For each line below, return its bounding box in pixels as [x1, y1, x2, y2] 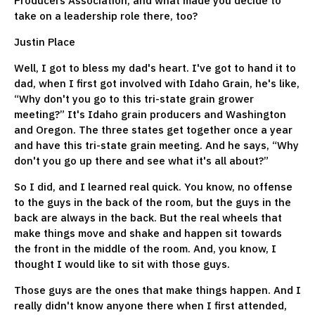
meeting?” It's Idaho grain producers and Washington [14, 107, 286, 121]
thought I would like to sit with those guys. [14, 257, 230, 271]
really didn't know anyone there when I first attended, [14, 298, 287, 312]
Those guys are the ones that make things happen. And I [14, 283, 301, 297]
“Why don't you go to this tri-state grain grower [14, 91, 254, 105]
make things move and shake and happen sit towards [14, 226, 282, 240]
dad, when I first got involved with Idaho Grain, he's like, [14, 76, 300, 90]
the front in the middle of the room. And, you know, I [14, 241, 276, 255]
